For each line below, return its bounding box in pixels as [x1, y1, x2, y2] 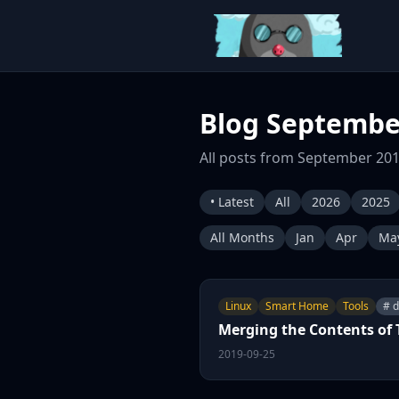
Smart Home [265, 298, 329, 313]
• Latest [210, 193, 254, 210]
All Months [210, 229, 274, 246]
